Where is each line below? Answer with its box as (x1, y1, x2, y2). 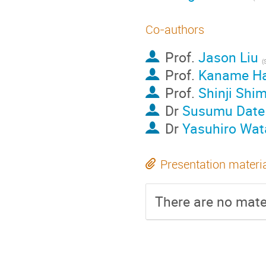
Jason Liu (198, 47, 258, 67)
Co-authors (145, 21, 204, 37)
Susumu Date (182, 101, 265, 121)
